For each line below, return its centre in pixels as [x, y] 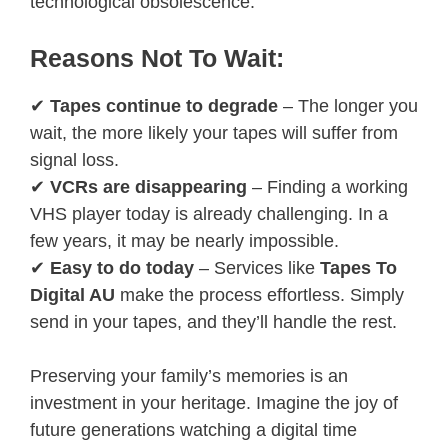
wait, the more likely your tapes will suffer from [214, 132]
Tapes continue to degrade [164, 105]
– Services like [257, 267]
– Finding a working [327, 186]
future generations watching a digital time [193, 429]
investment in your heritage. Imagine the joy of [214, 402]
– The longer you [348, 105]
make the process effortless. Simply [259, 294]
